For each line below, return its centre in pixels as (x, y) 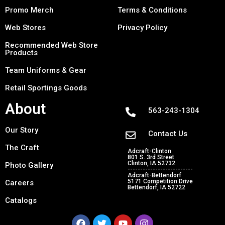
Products (21, 53)
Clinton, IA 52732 (152, 163)
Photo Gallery (29, 165)
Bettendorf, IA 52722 (157, 188)
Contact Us (168, 134)
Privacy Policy (142, 28)
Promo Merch (29, 10)
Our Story (22, 130)
